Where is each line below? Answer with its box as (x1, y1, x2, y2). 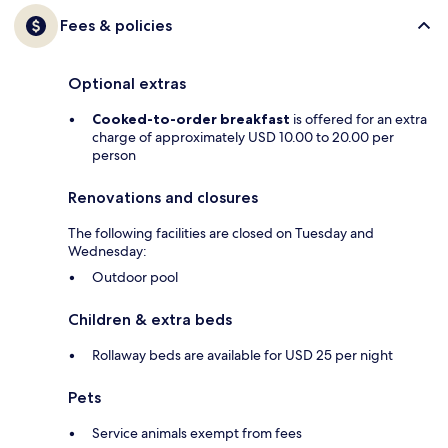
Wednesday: (68, 242, 147, 261)
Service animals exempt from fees (92, 424, 302, 443)
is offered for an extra (290, 110, 427, 129)
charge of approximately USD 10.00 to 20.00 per (92, 128, 394, 147)
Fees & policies (60, 16, 172, 36)
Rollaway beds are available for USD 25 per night (92, 346, 393, 365)
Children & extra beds (68, 310, 232, 330)
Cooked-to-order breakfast (92, 110, 290, 129)
